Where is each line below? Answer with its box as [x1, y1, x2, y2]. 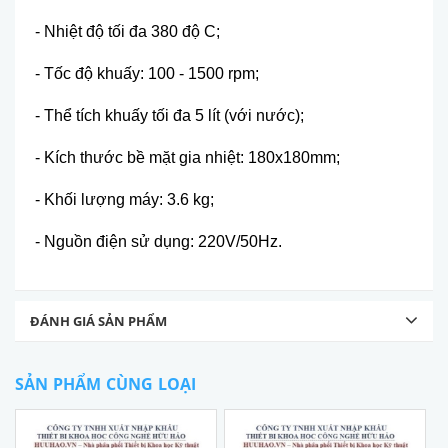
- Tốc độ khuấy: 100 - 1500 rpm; [35, 65, 259, 83]
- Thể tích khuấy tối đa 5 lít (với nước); [35, 107, 304, 125]
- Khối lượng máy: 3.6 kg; [35, 191, 214, 209]
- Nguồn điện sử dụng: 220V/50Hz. [35, 233, 282, 251]
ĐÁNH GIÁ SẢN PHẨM [30, 312, 167, 331]
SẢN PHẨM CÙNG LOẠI [15, 373, 197, 396]
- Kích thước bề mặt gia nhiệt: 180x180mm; [35, 149, 340, 167]
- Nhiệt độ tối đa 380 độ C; [35, 23, 220, 41]
